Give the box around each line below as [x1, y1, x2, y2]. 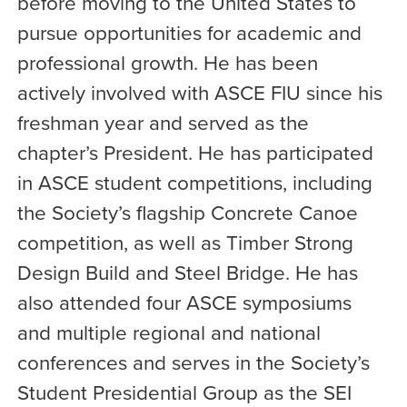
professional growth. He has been [16, 48, 318, 77]
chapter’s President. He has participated [16, 138, 373, 167]
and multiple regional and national [16, 318, 321, 347]
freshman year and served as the [16, 108, 309, 137]
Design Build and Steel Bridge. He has [16, 258, 358, 287]
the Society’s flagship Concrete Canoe [16, 198, 358, 227]
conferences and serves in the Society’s [16, 348, 370, 377]
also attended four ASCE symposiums [16, 288, 352, 317]
